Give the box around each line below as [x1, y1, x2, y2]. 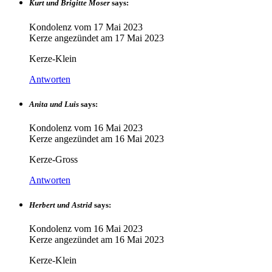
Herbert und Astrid [29, 200, 92, 210]
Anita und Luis [29, 99, 79, 109]
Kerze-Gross [29, 154, 78, 165]
